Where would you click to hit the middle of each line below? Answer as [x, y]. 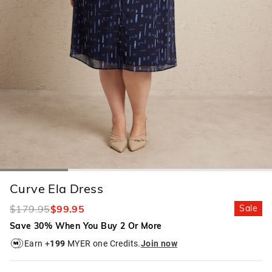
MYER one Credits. [103, 243]
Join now [159, 243]
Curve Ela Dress [56, 189]
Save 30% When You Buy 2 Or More [86, 226]
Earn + [37, 243]
